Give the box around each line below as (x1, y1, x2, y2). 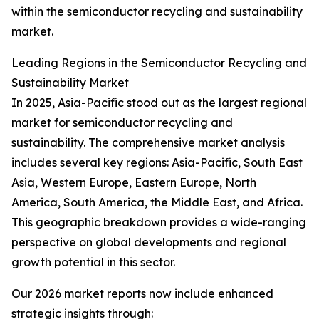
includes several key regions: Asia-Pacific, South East (11, 155, 303, 170)
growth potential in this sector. (11, 255, 175, 270)
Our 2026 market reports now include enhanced (11, 286, 273, 301)
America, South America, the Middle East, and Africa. (11, 195, 303, 210)
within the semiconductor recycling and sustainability (11, 4, 303, 19)
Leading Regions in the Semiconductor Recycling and (11, 56, 307, 70)
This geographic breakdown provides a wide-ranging (11, 215, 306, 230)
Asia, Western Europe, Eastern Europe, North (11, 175, 256, 190)
